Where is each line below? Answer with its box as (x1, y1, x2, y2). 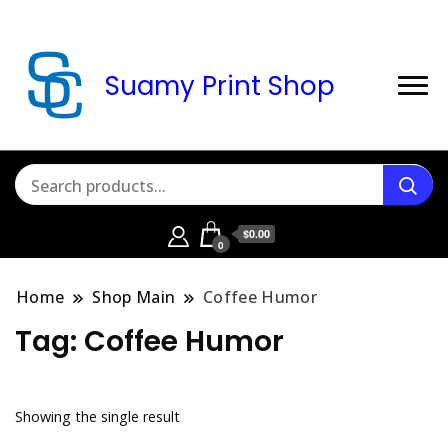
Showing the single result (15, 407, 180, 427)
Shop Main (92, 286, 176, 308)
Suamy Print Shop (105, 67, 335, 104)
